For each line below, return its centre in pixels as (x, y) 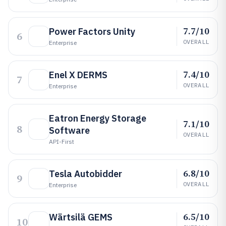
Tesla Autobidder (86, 174)
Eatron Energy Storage (98, 118)
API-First (62, 142)
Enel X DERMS (78, 75)
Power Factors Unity (92, 32)
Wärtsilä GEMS (81, 217)
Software (69, 130)
